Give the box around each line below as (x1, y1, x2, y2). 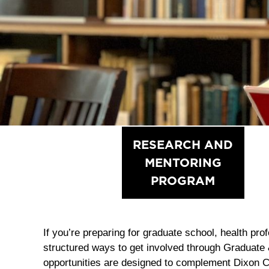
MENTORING (144, 155, 222, 170)
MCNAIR (35, 137, 87, 152)
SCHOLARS (26, 155, 96, 170)
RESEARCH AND (133, 137, 234, 152)
